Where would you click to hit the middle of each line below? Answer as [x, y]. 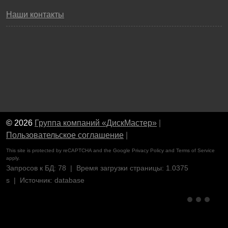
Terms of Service [195, 151]
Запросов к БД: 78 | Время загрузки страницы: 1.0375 [97, 168]
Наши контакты [35, 15]
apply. [13, 158]
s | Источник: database [45, 180]
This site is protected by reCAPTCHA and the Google [69, 151]
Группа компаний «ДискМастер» [96, 123]
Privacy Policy [148, 151]
